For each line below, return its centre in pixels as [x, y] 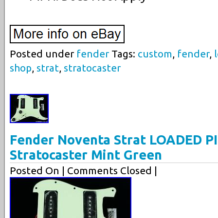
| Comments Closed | [109, 170]
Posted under [43, 54]
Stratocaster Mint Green [86, 154]
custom [155, 54]
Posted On [36, 170]
